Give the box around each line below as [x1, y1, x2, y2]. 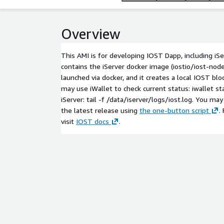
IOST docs [76, 117, 109, 125]
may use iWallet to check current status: [61, 84, 192, 92]
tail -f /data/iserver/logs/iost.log [86, 95, 192, 103]
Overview [61, 25, 120, 42]
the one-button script [139, 106, 209, 114]
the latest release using [61, 106, 139, 114]
